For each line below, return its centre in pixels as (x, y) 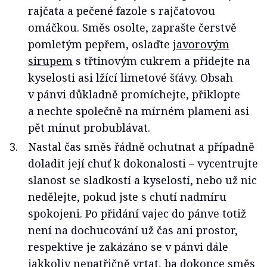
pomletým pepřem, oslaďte (100, 44)
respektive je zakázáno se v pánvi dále (128, 246)
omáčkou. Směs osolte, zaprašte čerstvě (132, 27)
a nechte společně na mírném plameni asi (139, 111)
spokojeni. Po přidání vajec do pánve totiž (137, 213)
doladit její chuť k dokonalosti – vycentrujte (143, 163)
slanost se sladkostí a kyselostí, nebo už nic (142, 180)
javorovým (201, 44)
